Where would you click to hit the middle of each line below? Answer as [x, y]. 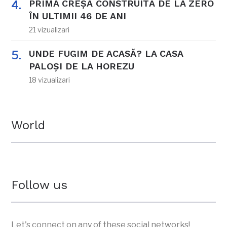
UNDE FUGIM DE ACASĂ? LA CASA [106, 54]
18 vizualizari [50, 80]
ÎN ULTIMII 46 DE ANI [78, 16]
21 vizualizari [49, 30]
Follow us [40, 185]
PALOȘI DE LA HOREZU [82, 66]
